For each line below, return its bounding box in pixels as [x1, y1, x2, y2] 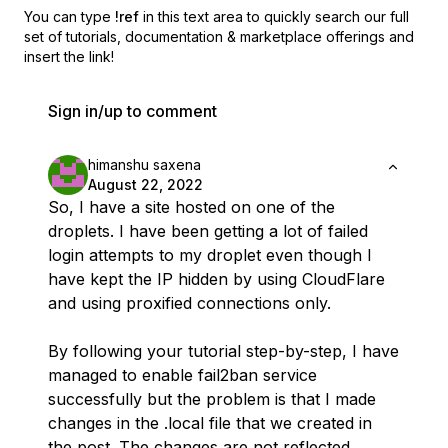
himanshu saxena [88, 156, 201, 174]
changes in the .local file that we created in [48, 413, 372, 434]
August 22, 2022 [88, 176, 203, 194]
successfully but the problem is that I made [48, 389, 376, 410]
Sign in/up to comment [48, 101, 217, 122]
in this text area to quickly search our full [143, 8, 409, 26]
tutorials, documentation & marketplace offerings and [66, 28, 414, 46]
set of [24, 28, 62, 46]
